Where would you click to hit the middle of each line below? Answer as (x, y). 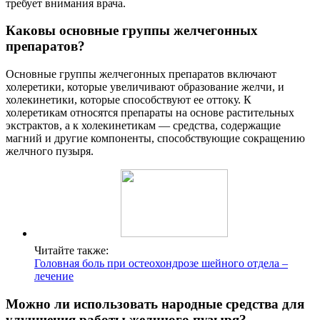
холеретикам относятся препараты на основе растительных (150, 113)
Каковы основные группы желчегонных (132, 31)
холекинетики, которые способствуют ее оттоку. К (129, 100)
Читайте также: (71, 251)
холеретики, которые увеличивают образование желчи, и (145, 87)
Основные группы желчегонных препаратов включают (141, 74)
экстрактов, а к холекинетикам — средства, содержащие (143, 126)
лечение (54, 276)
